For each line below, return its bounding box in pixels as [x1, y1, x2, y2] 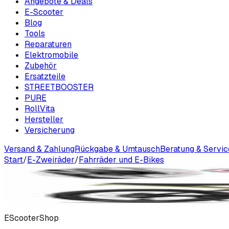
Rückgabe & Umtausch [75, 144, 160, 154]
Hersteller [25, 114, 63, 125]
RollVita [25, 103, 55, 114]
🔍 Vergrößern [8, 168, 49, 175]
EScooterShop [4, 213, 59, 223]
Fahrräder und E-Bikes [79, 154, 164, 165]
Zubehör [25, 60, 57, 71]
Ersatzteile [25, 71, 65, 82]
